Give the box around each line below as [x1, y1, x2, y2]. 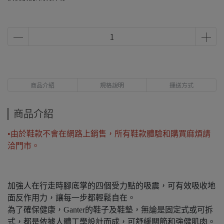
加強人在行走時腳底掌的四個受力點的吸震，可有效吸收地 [7, 181, 215, 190]
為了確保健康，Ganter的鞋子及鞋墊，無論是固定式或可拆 [7, 205, 213, 214]
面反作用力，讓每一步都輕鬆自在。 [7, 193, 135, 202]
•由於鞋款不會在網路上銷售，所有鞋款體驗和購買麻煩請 [7, 129, 210, 138]
